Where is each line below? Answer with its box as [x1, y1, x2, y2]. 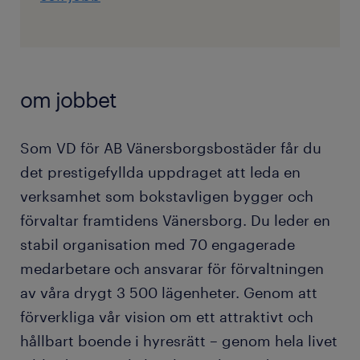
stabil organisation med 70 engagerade [20, 235, 295, 253]
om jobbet [20, 86, 117, 112]
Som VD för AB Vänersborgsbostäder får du [20, 138, 321, 157]
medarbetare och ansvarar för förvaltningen [20, 259, 324, 277]
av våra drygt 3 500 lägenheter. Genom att [20, 283, 317, 301]
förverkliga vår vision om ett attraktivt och [20, 307, 313, 325]
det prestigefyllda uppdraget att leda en [20, 162, 301, 181]
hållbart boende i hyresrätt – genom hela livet [20, 331, 337, 350]
